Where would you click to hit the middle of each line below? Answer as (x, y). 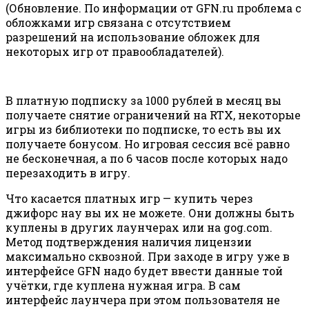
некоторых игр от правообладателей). (115, 52)
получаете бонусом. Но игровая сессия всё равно (148, 144)
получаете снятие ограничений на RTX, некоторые (153, 115)
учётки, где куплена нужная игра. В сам (123, 286)
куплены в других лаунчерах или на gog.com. (139, 228)
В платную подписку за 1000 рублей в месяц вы (143, 101)
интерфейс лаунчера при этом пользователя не (143, 300)
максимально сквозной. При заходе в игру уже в (148, 257)
